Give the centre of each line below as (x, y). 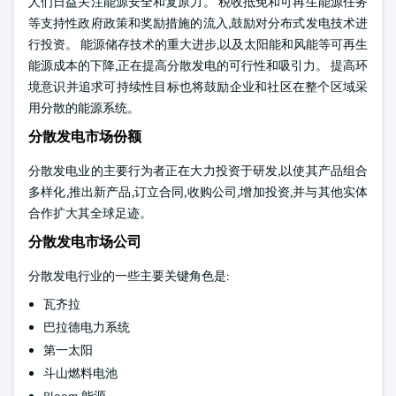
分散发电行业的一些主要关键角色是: (129, 276)
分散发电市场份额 (85, 137)
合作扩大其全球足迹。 (90, 213)
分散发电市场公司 (85, 242)
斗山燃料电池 (80, 373)
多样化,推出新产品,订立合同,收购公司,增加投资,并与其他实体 (198, 192)
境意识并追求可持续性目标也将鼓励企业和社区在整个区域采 (198, 87)
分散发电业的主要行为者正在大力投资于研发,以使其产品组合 (198, 171)
